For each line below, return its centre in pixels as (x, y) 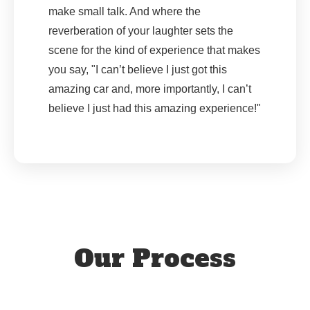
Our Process (155, 258)
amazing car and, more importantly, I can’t (150, 89)
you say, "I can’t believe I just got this (138, 70)
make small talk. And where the (125, 12)
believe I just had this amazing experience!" (155, 109)
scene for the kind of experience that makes (154, 51)
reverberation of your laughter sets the (141, 31)
